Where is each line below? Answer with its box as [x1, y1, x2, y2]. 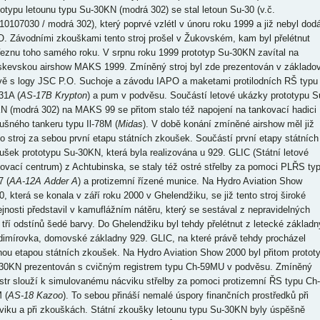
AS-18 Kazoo [7, 290, 63, 301]
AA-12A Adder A [9, 176, 78, 186]
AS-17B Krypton [19, 90, 87, 101]
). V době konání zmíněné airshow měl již [142, 119, 314, 129]
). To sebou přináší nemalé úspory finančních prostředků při [62, 290, 309, 301]
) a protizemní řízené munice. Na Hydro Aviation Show [77, 176, 302, 186]
